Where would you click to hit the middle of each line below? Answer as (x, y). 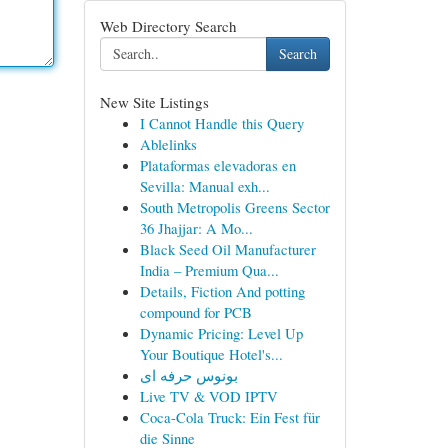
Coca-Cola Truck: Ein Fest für (229, 417)
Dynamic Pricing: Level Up (221, 333)
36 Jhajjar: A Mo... (196, 228)
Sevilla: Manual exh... (204, 186)
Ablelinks (168, 144)
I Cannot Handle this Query (221, 123)
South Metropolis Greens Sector (234, 207)
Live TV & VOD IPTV (208, 396)
